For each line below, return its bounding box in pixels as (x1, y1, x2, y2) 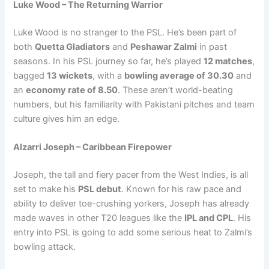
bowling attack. (13, 241, 76, 253)
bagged (13, 70, 47, 81)
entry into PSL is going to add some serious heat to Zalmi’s (13, 227, 253, 238)
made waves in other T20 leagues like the (13, 213, 185, 224)
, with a (92, 70, 125, 81)
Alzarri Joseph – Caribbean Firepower (13, 142, 172, 153)
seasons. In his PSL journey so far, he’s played (13, 55, 204, 67)
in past (197, 41, 228, 52)
